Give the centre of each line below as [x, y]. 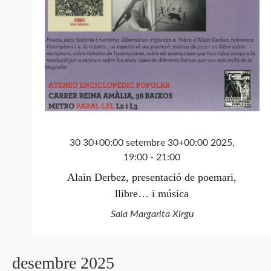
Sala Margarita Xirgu [152, 214]
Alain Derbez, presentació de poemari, [152, 178]
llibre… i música [152, 194]
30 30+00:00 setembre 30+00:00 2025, [152, 143]
